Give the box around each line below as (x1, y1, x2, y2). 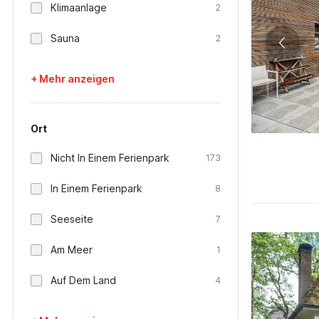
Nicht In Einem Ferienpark (51, 152, 169, 164)
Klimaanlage (51, 1, 107, 14)
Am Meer (51, 244, 93, 256)
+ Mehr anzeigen (31, 73, 115, 85)
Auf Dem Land (51, 274, 116, 286)
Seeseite (51, 213, 93, 225)
